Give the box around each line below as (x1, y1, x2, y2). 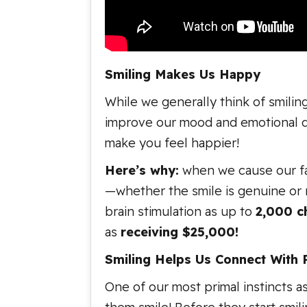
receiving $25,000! (121, 224, 238, 240)
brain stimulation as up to (105, 204, 256, 219)
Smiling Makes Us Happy (105, 66, 260, 82)
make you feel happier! (105, 135, 239, 151)
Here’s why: (105, 162, 179, 178)
